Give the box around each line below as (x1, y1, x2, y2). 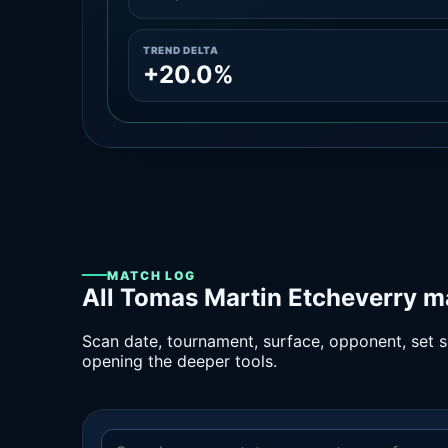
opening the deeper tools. (82, 351, 277, 372)
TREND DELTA (143, 44, 219, 56)
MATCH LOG (107, 267, 197, 283)
